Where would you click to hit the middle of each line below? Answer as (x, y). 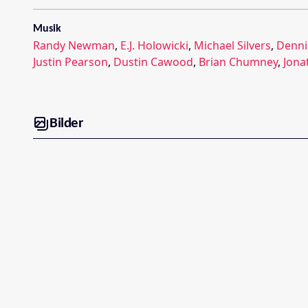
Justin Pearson (70, 62)
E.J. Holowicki (154, 45)
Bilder (66, 124)
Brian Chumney (238, 62)
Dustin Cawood (153, 62)
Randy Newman (74, 45)
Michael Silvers (232, 45)
